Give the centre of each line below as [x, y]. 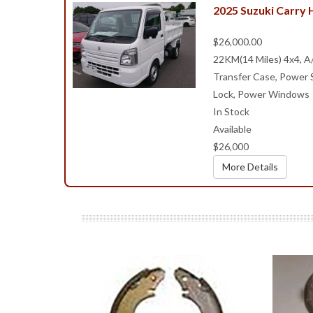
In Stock [231, 111]
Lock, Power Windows [261, 94]
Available [232, 129]
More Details [250, 167]
